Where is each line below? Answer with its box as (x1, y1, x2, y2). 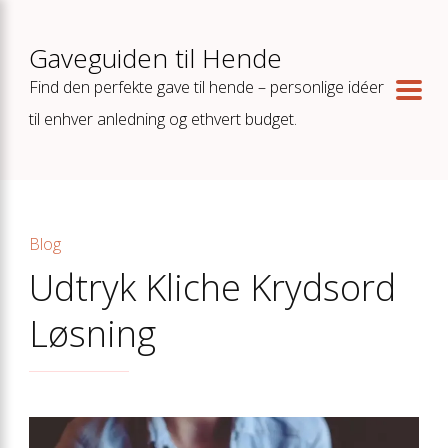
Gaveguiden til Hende (29, 40, 282, 76)
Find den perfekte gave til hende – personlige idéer (29, 76, 384, 98)
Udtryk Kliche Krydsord (29, 263, 396, 312)
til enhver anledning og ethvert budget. (29, 108, 297, 130)
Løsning (29, 309, 156, 358)
